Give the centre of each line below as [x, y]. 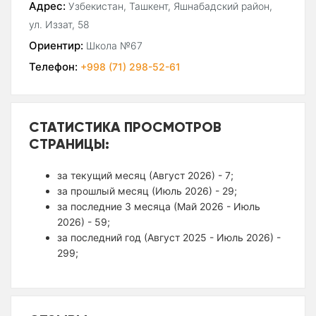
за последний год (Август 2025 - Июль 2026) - [169, 238]
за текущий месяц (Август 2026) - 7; [145, 176]
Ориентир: [56, 46]
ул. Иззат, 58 [59, 25]
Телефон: [53, 67]
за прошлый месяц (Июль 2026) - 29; [147, 191]
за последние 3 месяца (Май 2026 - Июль [159, 207]
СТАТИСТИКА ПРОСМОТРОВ [125, 127]
